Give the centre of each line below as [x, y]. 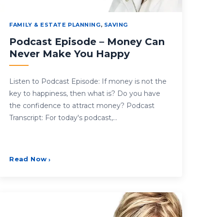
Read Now [28, 159]
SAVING [116, 24]
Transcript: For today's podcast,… [63, 117]
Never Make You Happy [70, 54]
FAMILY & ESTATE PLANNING [55, 24]
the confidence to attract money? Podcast [82, 105]
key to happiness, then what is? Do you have [85, 93]
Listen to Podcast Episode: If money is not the [88, 81]
